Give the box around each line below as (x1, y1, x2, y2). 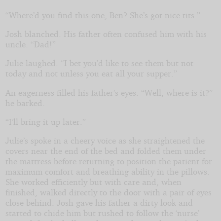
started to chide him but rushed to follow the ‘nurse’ (5, 208, 199, 219)
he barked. (5, 97, 45, 108)
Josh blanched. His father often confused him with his (5, 29, 207, 39)
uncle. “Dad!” (5, 39, 56, 50)
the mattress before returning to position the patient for (5, 156, 212, 167)
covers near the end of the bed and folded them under (5, 146, 206, 156)
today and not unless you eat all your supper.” (5, 68, 177, 79)
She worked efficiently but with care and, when (5, 177, 182, 187)
